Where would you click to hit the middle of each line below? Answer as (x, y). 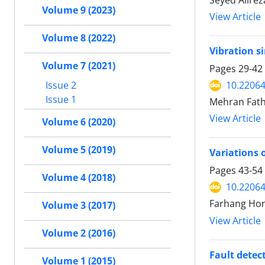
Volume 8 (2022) (79, 38)
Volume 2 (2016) (79, 233)
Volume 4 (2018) (79, 177)
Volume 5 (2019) (79, 150)
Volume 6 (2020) (79, 122)
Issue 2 (60, 85)
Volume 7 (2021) (79, 66)
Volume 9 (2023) (79, 10)
